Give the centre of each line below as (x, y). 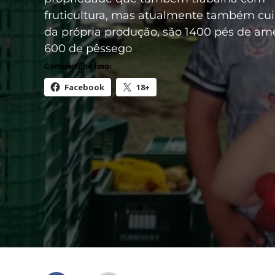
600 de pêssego (88, 48)
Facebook (84, 87)
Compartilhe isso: (78, 66)
